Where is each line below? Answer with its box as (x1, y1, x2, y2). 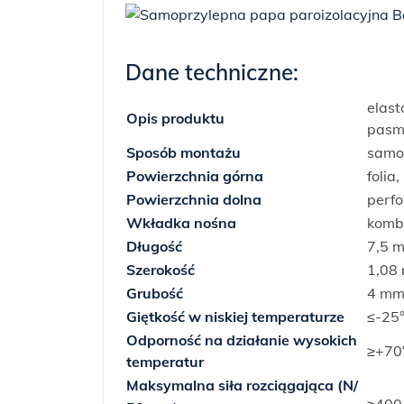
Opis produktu (126, 109, 225, 127)
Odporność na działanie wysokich (126, 331, 357, 349)
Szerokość (126, 261, 195, 279)
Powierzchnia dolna (126, 190, 262, 208)
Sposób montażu (126, 143, 241, 161)
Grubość (126, 284, 183, 302)
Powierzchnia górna (126, 167, 263, 185)
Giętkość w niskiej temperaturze (126, 308, 344, 326)
